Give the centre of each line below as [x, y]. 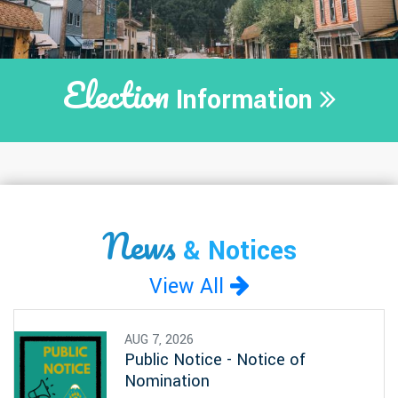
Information [244, 100]
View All [189, 287]
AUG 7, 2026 [159, 340]
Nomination [167, 382]
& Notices [236, 251]
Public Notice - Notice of [215, 360]
